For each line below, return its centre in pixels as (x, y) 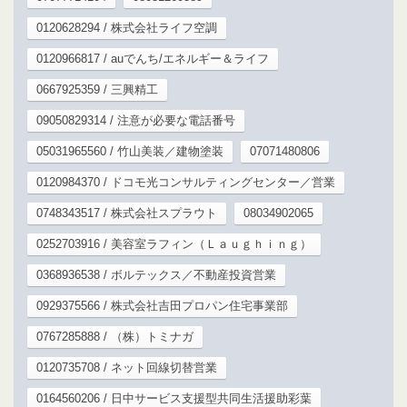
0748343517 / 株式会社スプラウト (127, 213)
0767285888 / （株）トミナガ (115, 336)
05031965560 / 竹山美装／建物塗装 (130, 151)
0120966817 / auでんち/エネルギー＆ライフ (153, 58)
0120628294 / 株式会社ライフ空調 (127, 27)
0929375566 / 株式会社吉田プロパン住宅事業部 (162, 305)
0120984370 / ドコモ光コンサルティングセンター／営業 (186, 182)
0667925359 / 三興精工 (97, 89)
